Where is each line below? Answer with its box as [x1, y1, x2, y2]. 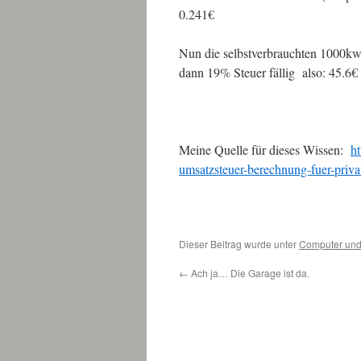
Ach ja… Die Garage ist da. [189, 266, 309, 280]
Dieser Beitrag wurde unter [179, 237, 299, 251]
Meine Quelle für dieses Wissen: [179, 141, 351, 158]
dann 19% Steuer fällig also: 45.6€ [179, 64, 358, 81]
